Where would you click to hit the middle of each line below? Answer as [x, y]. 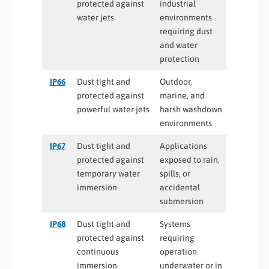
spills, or [175, 173]
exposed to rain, [190, 159]
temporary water [108, 173]
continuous [98, 251]
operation [178, 251]
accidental [180, 187]
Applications [183, 146]
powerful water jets [113, 109]
